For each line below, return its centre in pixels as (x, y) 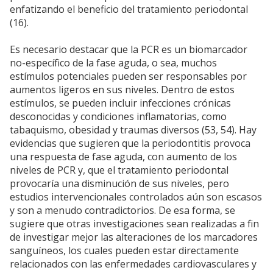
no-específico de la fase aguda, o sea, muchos (113, 63)
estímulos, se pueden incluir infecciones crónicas (120, 103)
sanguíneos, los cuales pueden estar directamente (124, 251)
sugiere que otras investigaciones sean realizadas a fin (134, 224)
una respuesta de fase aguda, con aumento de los (123, 157)
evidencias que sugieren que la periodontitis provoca (130, 144)
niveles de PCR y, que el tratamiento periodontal (119, 170)
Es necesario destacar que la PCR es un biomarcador (129, 50)
